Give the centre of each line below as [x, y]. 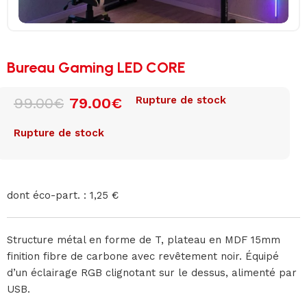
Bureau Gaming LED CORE [96, 67]
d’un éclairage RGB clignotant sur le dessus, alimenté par [152, 272]
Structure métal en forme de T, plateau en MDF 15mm [144, 240]
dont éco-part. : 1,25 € [63, 195]
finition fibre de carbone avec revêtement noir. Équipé [143, 256]
